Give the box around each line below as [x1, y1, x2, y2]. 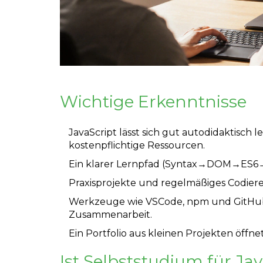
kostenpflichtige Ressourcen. [69, 139, 205, 151]
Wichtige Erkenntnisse [60, 91, 247, 112]
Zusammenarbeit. [69, 208, 152, 220]
